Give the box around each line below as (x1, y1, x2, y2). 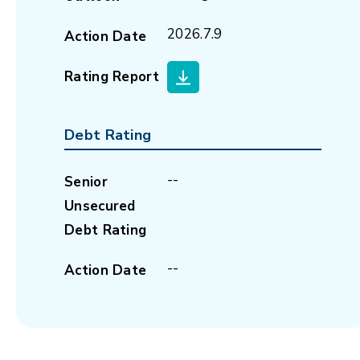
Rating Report (64, 67, 159, 86)
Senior (64, 173, 108, 191)
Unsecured (64, 197, 136, 215)
